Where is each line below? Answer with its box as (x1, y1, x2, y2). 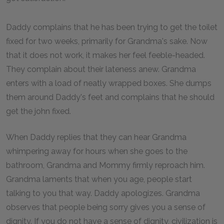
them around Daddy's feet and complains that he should (6, 92, 214, 102)
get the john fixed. (6, 106, 71, 116)
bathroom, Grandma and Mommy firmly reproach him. (6, 160, 205, 170)
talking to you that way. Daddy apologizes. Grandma (6, 188, 200, 198)
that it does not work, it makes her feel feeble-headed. (6, 50, 205, 60)
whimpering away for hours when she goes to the (6, 146, 187, 156)
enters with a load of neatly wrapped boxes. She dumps (6, 78, 211, 88)
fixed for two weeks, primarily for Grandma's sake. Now (6, 36, 207, 46)
